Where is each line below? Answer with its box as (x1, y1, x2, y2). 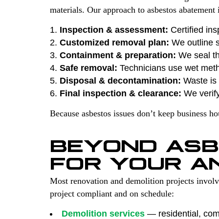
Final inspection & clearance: (60, 88, 181, 98)
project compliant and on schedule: (50, 188, 174, 198)
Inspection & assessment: (60, 24, 168, 35)
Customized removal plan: (60, 37, 169, 47)
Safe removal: (60, 63, 117, 73)
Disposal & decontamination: (60, 75, 181, 86)
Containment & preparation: (60, 50, 176, 60)
